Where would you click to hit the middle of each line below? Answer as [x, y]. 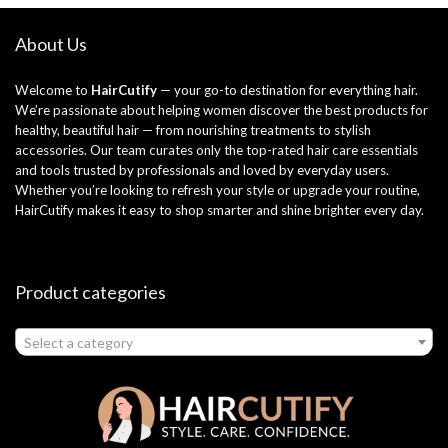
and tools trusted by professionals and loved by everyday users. [202, 169]
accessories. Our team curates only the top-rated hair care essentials [216, 149]
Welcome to [53, 89]
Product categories [90, 291]
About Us [51, 43]
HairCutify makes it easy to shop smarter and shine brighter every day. [219, 209]
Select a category [78, 342]
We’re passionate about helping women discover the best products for [221, 109]
